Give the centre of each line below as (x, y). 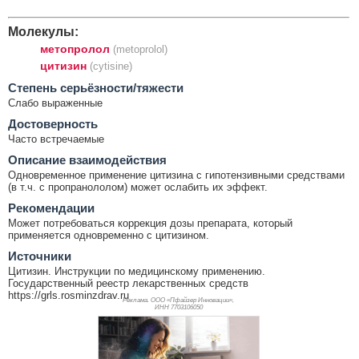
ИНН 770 (167, 307)
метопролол (75, 48)
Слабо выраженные (55, 103)
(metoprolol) (140, 49)
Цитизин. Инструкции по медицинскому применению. (137, 271)
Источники (40, 256)
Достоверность (53, 123)
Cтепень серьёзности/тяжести (96, 87)
